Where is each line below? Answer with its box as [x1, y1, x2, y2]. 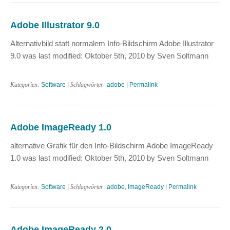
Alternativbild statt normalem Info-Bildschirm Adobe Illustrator [10, 39, 214, 48]
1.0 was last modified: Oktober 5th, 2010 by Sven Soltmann [10, 154, 208, 162]
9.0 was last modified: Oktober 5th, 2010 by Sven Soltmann [10, 51, 208, 60]
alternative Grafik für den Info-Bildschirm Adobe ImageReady [10, 141, 213, 150]
